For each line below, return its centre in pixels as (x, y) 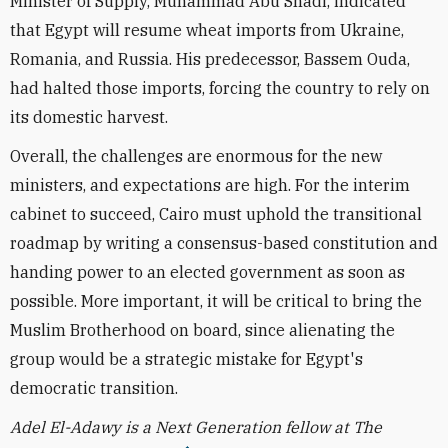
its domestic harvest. (89, 117)
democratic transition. (94, 388)
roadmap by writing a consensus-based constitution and (224, 243)
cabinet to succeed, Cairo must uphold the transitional (216, 214)
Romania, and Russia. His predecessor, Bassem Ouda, (210, 59)
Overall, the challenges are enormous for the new (196, 156)
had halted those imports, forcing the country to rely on (220, 88)
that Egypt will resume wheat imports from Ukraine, (207, 30)
